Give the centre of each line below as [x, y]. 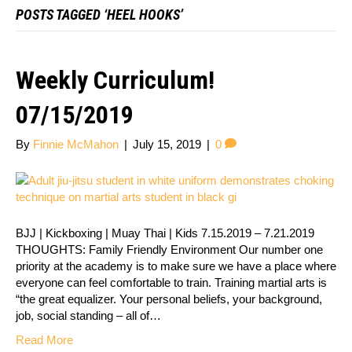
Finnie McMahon [76, 145]
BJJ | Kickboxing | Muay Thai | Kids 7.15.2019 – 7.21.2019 [165, 233]
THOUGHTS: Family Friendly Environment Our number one [169, 250]
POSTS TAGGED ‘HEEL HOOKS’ [99, 15]
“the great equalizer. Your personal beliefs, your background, [169, 299]
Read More [44, 340]
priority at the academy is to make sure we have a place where [176, 266]
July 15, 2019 [167, 145]
